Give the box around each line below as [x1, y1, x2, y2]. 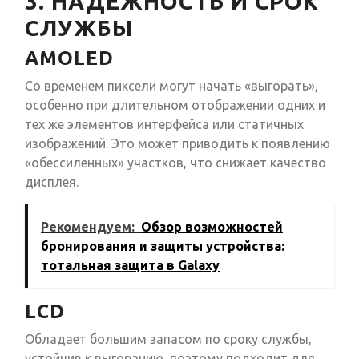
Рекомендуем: [41, 220, 135, 235]
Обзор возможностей [141, 220, 283, 235]
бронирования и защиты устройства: [41, 239, 284, 254]
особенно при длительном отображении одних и [25, 98, 325, 113]
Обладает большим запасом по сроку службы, [25, 332, 312, 347]
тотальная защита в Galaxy [41, 258, 220, 273]
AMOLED [25, 47, 114, 70]
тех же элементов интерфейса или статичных [25, 117, 304, 132]
